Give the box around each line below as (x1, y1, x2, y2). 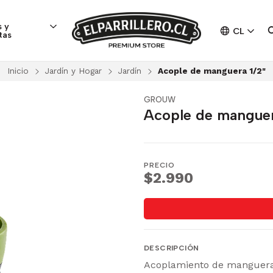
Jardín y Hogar (45, 66, 102, 76)
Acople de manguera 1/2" (158, 66, 266, 76)
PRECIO (144, 160, 175, 169)
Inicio (7, 66, 29, 76)
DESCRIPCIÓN (144, 244, 199, 253)
